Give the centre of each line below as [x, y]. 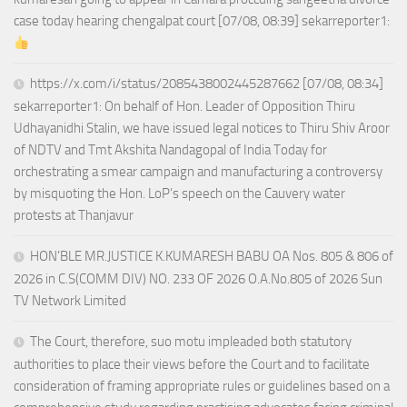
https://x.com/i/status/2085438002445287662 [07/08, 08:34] [207, 84]
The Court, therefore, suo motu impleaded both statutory [191, 342]
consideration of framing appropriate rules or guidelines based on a [202, 387]
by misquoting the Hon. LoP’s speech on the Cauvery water [179, 194]
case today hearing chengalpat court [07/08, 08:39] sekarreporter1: [202, 21]
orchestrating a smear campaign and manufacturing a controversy [198, 172]
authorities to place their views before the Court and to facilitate [192, 365]
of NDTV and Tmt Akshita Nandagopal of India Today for [170, 150]
